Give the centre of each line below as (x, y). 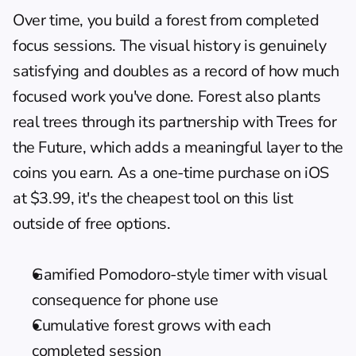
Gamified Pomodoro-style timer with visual (180, 274)
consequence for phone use (126, 300)
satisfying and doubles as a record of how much (176, 71)
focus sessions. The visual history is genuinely (170, 45)
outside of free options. (92, 223)
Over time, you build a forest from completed (166, 20)
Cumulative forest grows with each (151, 325)
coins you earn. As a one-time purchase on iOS (171, 172)
